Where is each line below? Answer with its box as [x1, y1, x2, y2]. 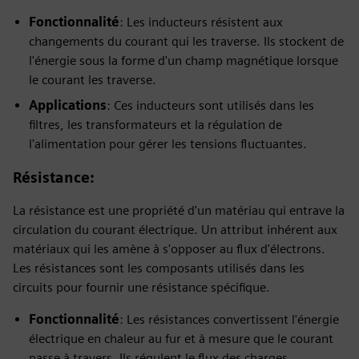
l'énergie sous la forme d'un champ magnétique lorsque [29, 53, 338, 68]
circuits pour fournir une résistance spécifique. [13, 280, 270, 295]
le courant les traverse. [29, 72, 156, 87]
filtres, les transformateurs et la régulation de [29, 117, 282, 132]
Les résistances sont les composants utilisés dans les [13, 260, 305, 276]
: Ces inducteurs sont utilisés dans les [107, 98, 314, 113]
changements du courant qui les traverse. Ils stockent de [29, 34, 344, 49]
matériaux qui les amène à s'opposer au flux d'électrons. [13, 241, 325, 256]
